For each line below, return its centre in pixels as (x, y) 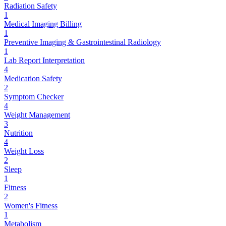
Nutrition (18, 133)
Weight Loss (24, 151)
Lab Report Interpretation (44, 60)
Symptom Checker (34, 96)
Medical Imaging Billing (43, 24)
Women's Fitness (31, 205)
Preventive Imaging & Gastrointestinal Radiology (82, 42)
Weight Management (37, 115)
